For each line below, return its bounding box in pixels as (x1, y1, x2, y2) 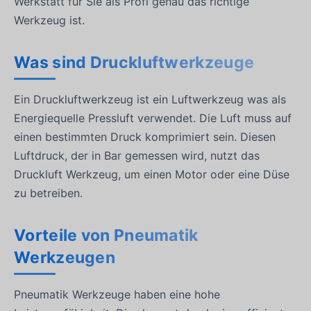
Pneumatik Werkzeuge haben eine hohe (14, 287, 220, 302)
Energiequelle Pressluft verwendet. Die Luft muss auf (14, 111, 292, 126)
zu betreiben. (14, 186, 83, 201)
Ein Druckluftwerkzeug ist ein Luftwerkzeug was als (14, 92, 286, 107)
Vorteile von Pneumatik (14, 225, 199, 245)
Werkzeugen (14, 247, 115, 267)
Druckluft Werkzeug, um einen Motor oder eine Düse (14, 167, 289, 182)
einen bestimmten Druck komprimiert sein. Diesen (14, 130, 276, 144)
